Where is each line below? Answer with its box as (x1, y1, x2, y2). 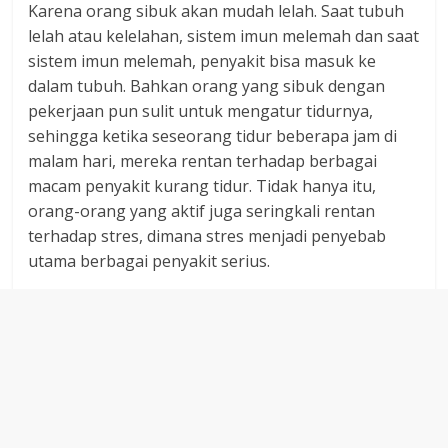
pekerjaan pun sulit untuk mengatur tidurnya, (28, 100, 374, 122)
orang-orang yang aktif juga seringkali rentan (28, 200, 376, 222)
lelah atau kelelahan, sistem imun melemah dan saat (28, 25, 420, 47)
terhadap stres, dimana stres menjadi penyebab (28, 225, 387, 247)
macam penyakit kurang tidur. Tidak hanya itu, (28, 175, 377, 197)
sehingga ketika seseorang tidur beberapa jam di (28, 125, 398, 147)
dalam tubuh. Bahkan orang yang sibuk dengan (28, 75, 386, 97)
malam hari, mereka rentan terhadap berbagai (28, 150, 378, 172)
